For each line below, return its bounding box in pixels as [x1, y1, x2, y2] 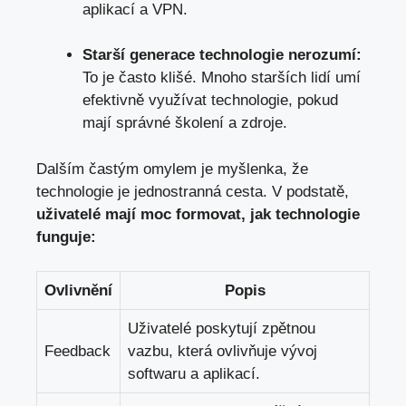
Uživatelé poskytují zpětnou [128, 320, 315, 338]
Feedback [44, 343, 111, 361]
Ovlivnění [44, 282, 112, 300]
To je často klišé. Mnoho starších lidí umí [82, 69, 361, 87]
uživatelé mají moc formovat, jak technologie [36, 205, 360, 223]
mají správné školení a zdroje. [82, 114, 287, 132]
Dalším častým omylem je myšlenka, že [36, 159, 308, 178]
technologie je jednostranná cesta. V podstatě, [36, 182, 349, 200]
